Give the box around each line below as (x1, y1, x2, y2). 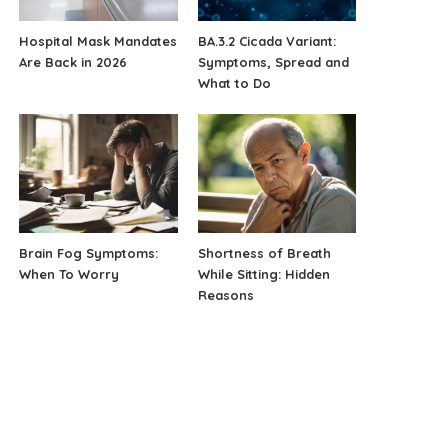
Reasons (197, 287, 254, 304)
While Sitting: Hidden (197, 266, 330, 283)
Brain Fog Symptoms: (19, 245, 159, 262)
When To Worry (19, 266, 120, 283)
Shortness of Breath (197, 245, 331, 262)
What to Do (197, 75, 271, 92)
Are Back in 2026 (19, 54, 128, 71)
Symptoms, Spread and (197, 54, 349, 71)
